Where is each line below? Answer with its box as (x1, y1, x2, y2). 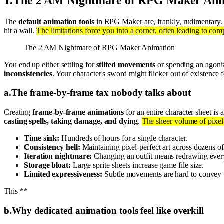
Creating (4, 108, 33, 117)
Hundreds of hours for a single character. (59, 134, 188, 143)
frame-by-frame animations (32, 108, 124, 117)
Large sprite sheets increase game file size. (70, 161, 204, 170)
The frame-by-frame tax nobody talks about (11, 87, 191, 98)
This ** (4, 187, 28, 196)
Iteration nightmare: (24, 152, 92, 161)
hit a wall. (4, 26, 37, 35)
